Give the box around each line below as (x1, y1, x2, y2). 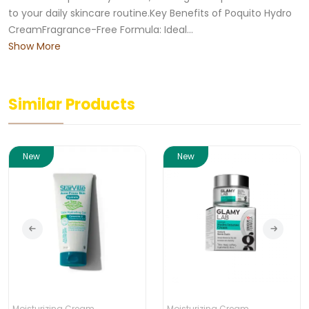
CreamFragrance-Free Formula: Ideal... (8, 23, 193, 37)
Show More (8, 39, 61, 53)
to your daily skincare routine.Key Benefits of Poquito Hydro (8, 6, 292, 20)
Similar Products (8, 94, 135, 115)
